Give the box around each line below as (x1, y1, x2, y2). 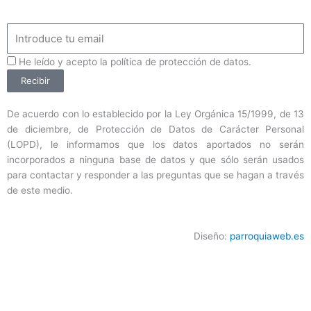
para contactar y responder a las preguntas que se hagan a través (7, 169, 304, 181)
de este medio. (7, 185, 73, 196)
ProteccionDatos (6, 56, 81, 67)
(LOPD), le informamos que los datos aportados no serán (7, 139, 304, 151)
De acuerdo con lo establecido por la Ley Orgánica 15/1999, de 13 (7, 108, 304, 120)
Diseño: (194, 230, 230, 242)
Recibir (21, 75, 50, 87)
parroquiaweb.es (230, 230, 304, 242)
